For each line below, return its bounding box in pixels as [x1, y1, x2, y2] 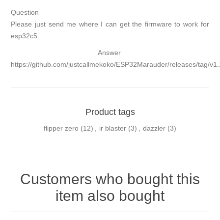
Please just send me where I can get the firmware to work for [11, 20, 209, 28]
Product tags [85, 107, 135, 117]
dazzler [143, 124, 165, 132]
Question [11, 8, 39, 16]
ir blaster [99, 124, 126, 132]
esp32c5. [11, 31, 40, 40]
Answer [97, 48, 123, 56]
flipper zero [44, 124, 79, 132]
